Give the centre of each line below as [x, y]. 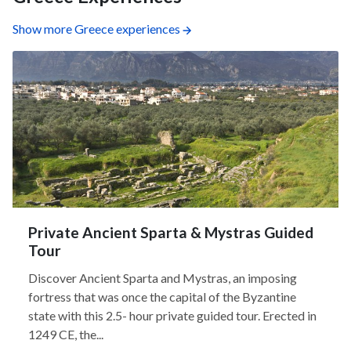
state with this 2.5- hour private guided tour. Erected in [172, 315]
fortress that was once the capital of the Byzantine [162, 297]
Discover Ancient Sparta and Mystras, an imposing [163, 278]
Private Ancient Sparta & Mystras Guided [171, 232]
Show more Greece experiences [96, 29]
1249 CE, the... [66, 334]
